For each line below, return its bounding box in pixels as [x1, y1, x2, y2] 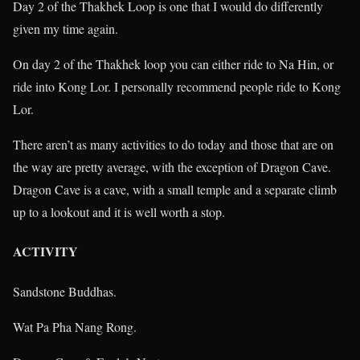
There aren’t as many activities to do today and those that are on [13, 136, 333, 153]
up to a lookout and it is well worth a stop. [13, 203, 225, 221]
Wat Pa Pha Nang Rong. [13, 317, 137, 335]
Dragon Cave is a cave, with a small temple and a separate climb [13, 181, 337, 198]
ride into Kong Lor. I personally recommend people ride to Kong [13, 78, 341, 96]
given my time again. [13, 20, 118, 38]
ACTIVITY [13, 242, 78, 261]
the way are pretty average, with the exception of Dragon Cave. [13, 158, 331, 176]
